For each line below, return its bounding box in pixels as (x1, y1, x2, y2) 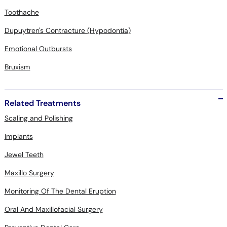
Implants (4, 132, 33, 141)
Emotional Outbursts (4, 44, 72, 53)
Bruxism (4, 62, 30, 71)
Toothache (4, 8, 39, 17)
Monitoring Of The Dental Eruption (4, 186, 116, 196)
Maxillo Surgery (4, 168, 54, 177)
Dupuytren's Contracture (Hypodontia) (4, 26, 131, 35)
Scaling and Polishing (4, 113, 73, 123)
